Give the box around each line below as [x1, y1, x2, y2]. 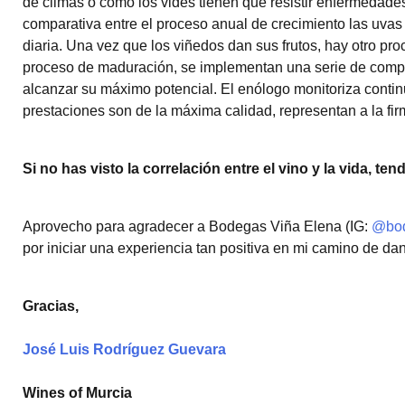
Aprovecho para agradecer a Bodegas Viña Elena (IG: [23, 219, 372, 234]
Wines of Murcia [23, 385, 132, 400]
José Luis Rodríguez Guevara [23, 342, 226, 357]
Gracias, [23, 298, 79, 314]
